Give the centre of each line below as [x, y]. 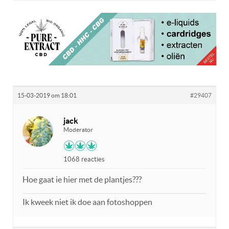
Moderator [78, 130]
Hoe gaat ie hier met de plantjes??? [82, 180]
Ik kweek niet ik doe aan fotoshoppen [87, 202]
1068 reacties [84, 159]
